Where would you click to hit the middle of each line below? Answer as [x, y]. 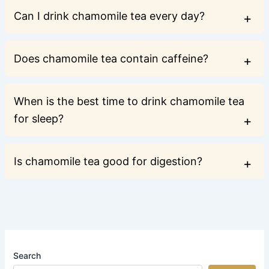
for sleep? [38, 119]
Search [27, 256]
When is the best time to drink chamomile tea [129, 101]
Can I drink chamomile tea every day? [109, 16]
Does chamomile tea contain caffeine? [111, 59]
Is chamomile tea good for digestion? [108, 162]
